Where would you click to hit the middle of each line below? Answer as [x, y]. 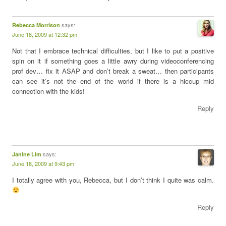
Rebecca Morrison [36, 25]
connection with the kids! [48, 91]
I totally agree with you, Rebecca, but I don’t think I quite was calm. [113, 180]
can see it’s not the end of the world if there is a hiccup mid [113, 81]
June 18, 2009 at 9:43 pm [43, 163]
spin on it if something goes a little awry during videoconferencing [113, 61]
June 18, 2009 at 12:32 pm [45, 34]
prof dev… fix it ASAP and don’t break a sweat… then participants [113, 71]
